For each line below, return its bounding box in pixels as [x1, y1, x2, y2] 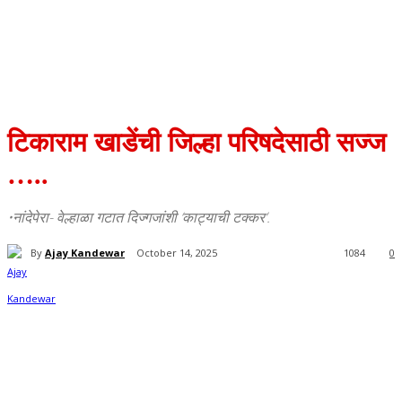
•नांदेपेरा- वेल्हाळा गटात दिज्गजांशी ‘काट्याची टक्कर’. [7, 207, 270, 227]
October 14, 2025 [136, 246, 217, 260]
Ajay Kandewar [45, 245, 125, 259]
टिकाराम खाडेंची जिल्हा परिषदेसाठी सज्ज [7, 127, 386, 157]
